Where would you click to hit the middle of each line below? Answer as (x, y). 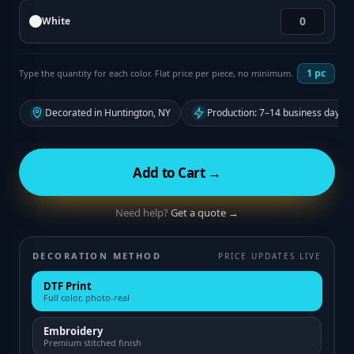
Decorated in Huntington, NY (108, 113)
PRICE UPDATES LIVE (270, 256)
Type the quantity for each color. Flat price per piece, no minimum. (156, 73)
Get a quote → (205, 213)
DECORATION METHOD (97, 256)
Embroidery (73, 331)
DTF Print (68, 286)
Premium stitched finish (92, 343)
